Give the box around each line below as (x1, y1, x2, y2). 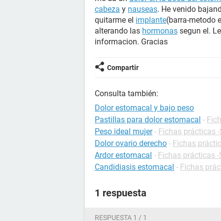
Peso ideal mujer (95, 127, 152, 136)
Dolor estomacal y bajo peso (95, 103, 194, 112)
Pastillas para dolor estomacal (95, 115, 201, 124)
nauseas (128, 4, 157, 14)
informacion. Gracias (95, 37, 168, 46)
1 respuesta (95, 187, 147, 199)
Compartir (107, 64, 139, 72)
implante (136, 15, 166, 25)
